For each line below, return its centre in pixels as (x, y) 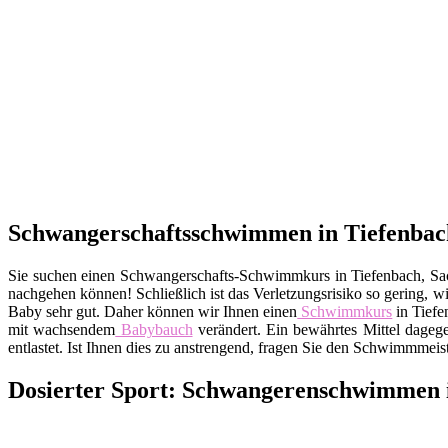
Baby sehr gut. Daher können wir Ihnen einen (153, 311)
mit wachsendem (62, 329)
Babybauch (154, 329)
